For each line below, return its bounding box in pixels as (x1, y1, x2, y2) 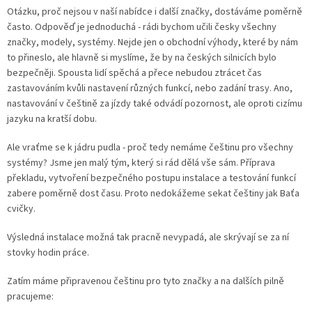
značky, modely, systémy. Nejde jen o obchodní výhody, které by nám (7, 36, 298, 50)
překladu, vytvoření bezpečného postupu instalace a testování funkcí (7, 171, 296, 186)
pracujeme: (7, 290, 54, 304)
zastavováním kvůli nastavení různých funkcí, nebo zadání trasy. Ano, (7, 81, 292, 96)
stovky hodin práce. (7, 246, 89, 260)
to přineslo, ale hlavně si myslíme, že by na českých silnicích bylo (7, 51, 276, 65)
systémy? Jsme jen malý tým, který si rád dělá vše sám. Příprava (7, 156, 275, 171)
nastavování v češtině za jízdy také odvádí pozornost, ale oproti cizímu (7, 97, 302, 111)
